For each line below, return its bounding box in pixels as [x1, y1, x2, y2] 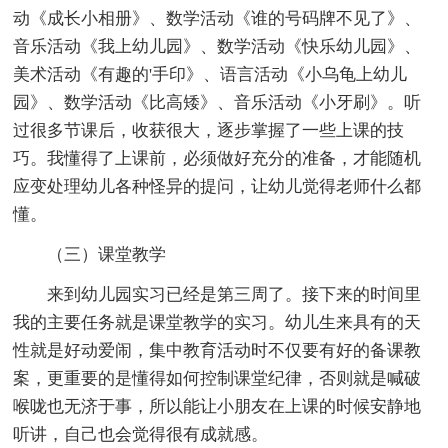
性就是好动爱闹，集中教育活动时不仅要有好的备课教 [13, 340, 422, 360]
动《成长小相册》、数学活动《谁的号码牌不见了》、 [13, 8, 422, 28]
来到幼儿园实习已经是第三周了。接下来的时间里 [47, 284, 422, 304]
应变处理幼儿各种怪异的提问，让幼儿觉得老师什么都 [13, 176, 422, 196]
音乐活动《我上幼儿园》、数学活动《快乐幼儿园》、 [13, 36, 422, 56]
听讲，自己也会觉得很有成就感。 [13, 424, 269, 444]
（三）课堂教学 [47, 244, 167, 264]
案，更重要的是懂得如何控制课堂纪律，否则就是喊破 [13, 368, 422, 388]
